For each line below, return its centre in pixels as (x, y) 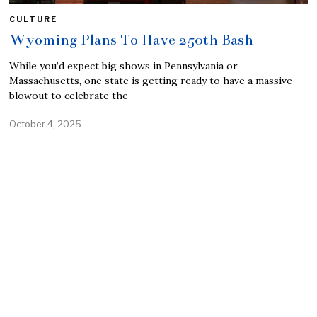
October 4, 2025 (46, 123)
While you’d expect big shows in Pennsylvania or (124, 65)
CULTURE (34, 19)
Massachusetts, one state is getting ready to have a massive (151, 80)
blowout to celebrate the (69, 95)
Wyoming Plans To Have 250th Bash (132, 39)
